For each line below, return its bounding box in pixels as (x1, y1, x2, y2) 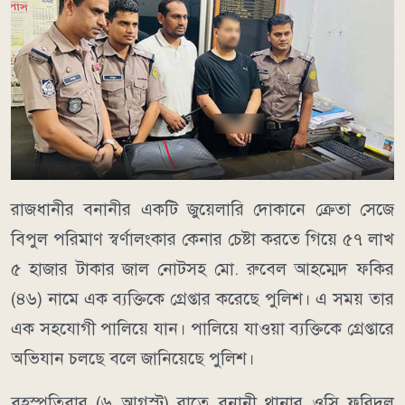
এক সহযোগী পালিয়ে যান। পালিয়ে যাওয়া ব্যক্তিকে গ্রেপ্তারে (11, 318, 394, 340)
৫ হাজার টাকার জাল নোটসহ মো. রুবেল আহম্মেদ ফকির (11, 259, 394, 280)
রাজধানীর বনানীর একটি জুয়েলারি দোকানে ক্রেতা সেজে (11, 199, 394, 221)
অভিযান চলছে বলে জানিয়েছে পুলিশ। (11, 348, 255, 370)
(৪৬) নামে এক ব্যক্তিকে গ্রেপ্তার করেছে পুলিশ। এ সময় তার (11, 288, 394, 310)
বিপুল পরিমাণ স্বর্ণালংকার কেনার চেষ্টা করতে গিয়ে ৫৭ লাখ (11, 229, 394, 250)
